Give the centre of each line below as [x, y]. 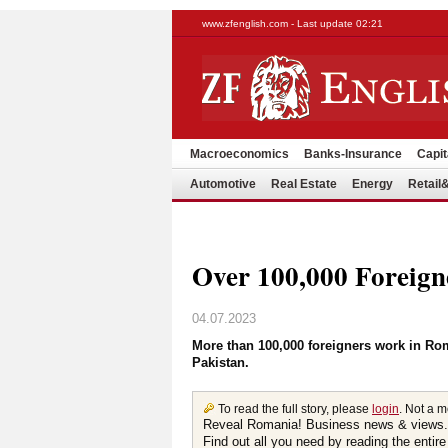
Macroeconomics [239, 154]
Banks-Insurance [353, 154]
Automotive [223, 184]
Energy [372, 184]
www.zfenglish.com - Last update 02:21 [292, 23]
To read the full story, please [295, 409]
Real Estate [304, 184]
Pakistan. [220, 362]
